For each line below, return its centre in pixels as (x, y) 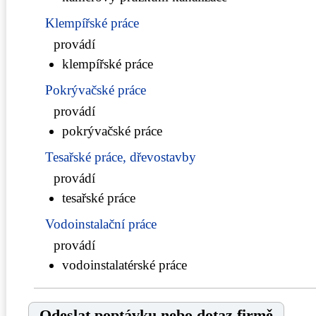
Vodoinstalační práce (101, 224)
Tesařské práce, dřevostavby (121, 157)
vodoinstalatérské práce (124, 265)
